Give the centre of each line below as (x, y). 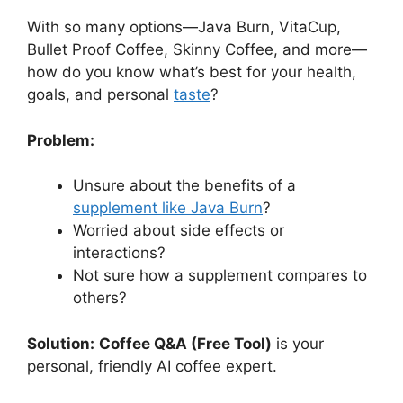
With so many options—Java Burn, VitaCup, (184, 27)
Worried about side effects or (179, 230)
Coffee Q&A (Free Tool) (185, 343)
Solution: (61, 343)
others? (100, 298)
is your (298, 343)
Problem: (61, 140)
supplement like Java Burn (168, 208)
